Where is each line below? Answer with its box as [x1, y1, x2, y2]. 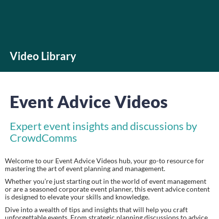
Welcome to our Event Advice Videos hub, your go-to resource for [5, 156, 204, 165]
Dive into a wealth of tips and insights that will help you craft [5, 205, 188, 214]
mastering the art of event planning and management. [5, 164, 165, 173]
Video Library [10, 49, 76, 63]
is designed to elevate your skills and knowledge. [5, 193, 150, 201]
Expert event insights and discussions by [10, 119, 197, 132]
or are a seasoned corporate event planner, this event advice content [5, 185, 210, 194]
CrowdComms [10, 131, 77, 144]
